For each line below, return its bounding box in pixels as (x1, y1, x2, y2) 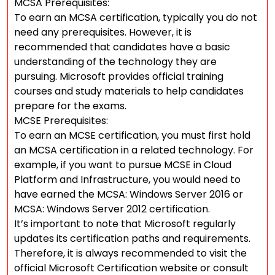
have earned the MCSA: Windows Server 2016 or (14, 187, 243, 201)
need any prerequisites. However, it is (14, 25, 192, 39)
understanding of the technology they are (14, 55, 217, 69)
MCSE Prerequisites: (14, 114, 108, 128)
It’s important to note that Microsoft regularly (14, 217, 236, 231)
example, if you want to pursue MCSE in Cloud (14, 158, 231, 172)
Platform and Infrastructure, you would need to (14, 172, 241, 187)
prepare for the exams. (14, 99, 126, 113)
